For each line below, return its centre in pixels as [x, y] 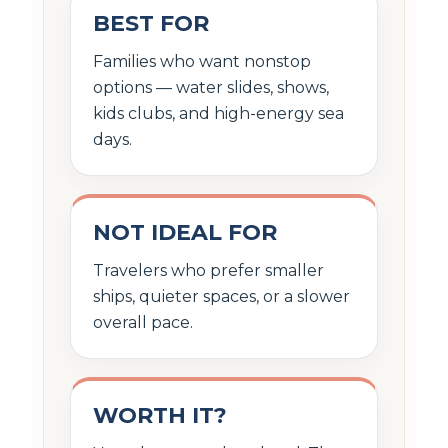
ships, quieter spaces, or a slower [221, 296]
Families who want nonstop [202, 61]
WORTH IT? [160, 415]
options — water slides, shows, [211, 87]
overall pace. [143, 322]
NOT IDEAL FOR [185, 232]
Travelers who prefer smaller [208, 270]
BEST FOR [151, 23]
